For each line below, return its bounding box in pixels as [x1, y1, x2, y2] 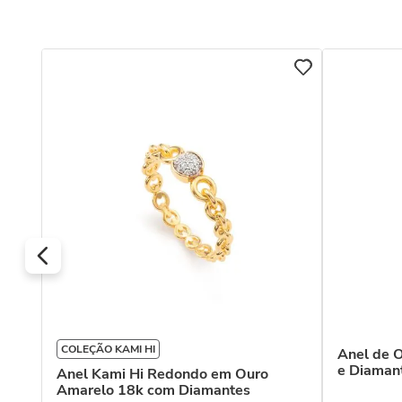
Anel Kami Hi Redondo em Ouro [57, 364, 268, 384]
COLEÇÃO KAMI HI [61, 342, 155, 356]
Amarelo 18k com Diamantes [57, 380, 250, 400]
